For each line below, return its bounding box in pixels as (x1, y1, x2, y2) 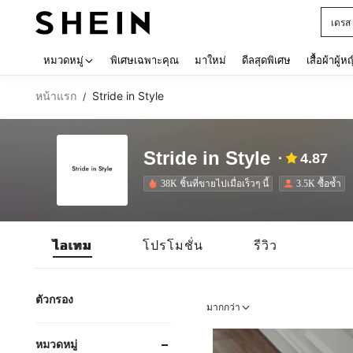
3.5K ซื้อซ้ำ (296, 177, 341, 189)
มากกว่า (206, 301, 241, 313)
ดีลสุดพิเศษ (242, 54, 291, 66)
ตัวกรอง (35, 292, 73, 307)
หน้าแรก (35, 89, 76, 102)
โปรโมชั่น (143, 236, 203, 253)
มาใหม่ (195, 54, 226, 66)
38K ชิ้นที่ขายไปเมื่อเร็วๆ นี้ (161, 177, 269, 189)
